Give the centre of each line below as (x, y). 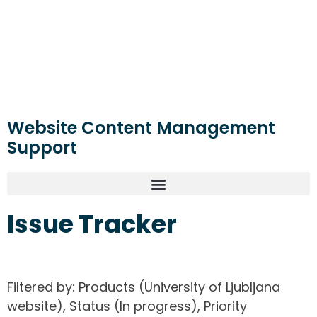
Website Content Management (141, 128)
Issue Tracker (92, 224)
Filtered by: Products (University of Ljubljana (144, 287)
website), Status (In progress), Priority (127, 306)
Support (42, 148)
